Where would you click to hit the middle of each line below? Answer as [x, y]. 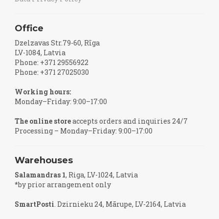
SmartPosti [34, 204]
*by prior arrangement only [63, 185]
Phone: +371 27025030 [52, 72]
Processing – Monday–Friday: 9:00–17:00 [84, 131]
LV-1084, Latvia [40, 53]
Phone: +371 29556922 [52, 62]
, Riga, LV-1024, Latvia [102, 175]
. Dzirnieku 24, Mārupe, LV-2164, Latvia [120, 204]
